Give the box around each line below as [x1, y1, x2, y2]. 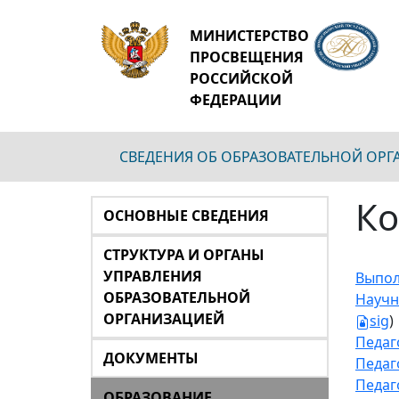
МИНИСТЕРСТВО [189, 26, 309, 45]
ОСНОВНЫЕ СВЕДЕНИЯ [103, 206, 269, 225]
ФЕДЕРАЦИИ [189, 90, 281, 110]
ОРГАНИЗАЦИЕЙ [103, 309, 224, 329]
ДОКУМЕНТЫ [103, 348, 199, 368]
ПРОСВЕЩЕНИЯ [189, 47, 304, 67]
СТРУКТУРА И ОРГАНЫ [103, 245, 265, 265]
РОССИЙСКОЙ [189, 69, 293, 88]
